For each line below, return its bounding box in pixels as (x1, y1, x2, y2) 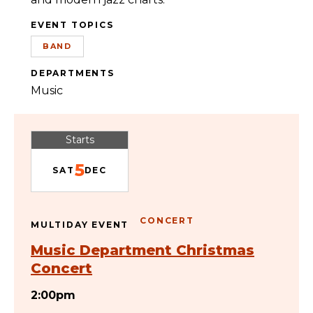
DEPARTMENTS (31, 68, 115, 78)
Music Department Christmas (31, 242, 254, 259)
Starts (65, 133, 94, 146)
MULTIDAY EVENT (31, 219, 129, 230)
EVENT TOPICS (31, 20, 114, 30)
